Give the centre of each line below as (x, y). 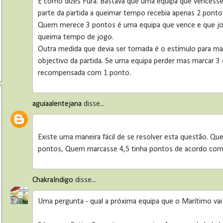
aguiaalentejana (57, 104)
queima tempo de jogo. (76, 37)
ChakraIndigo (53, 180)
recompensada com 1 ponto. (85, 73)
